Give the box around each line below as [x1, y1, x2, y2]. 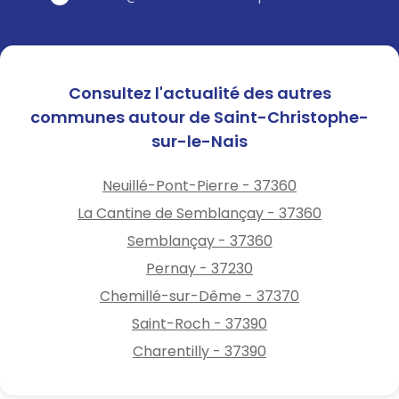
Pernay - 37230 [146, 257, 253, 279]
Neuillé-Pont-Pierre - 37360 [102, 175, 297, 196]
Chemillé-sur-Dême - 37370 [100, 285, 299, 306]
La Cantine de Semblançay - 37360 [77, 202, 322, 224]
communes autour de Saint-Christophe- [30, 105, 369, 128]
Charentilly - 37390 [133, 340, 266, 362]
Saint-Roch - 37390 [132, 313, 267, 334]
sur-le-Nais [151, 129, 248, 152]
